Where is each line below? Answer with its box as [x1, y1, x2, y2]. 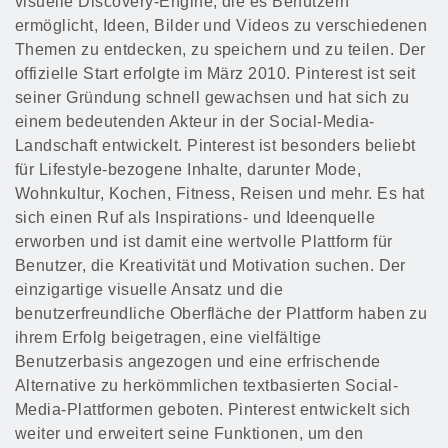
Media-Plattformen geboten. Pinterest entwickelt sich [15, 401, 411, 419]
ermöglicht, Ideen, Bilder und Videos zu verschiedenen [15, 17, 428, 35]
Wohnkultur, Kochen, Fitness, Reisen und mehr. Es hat [15, 185, 425, 203]
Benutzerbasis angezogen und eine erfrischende [15, 353, 381, 371]
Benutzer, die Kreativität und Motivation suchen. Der [15, 257, 406, 275]
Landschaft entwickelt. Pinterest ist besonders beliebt [15, 137, 416, 155]
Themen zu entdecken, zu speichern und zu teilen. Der [15, 41, 426, 59]
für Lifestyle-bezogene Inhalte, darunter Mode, [15, 161, 362, 179]
